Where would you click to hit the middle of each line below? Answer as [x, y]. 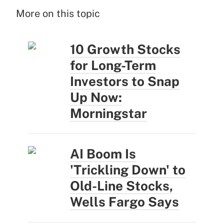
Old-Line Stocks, [121, 185]
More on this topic [58, 13]
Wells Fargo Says [124, 201]
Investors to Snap [125, 81]
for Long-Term [113, 65]
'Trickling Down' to [128, 169]
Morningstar [108, 113]
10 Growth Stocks [125, 49]
